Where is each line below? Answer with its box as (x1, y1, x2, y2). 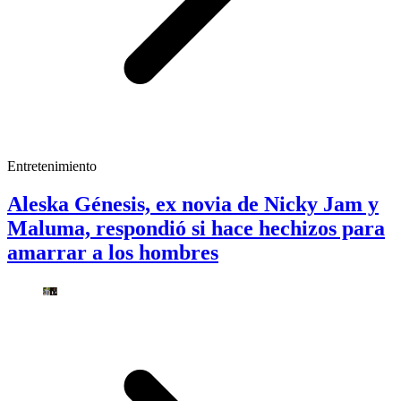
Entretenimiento (7, 158, 97, 174)
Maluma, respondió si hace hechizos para (7, 216, 385, 240)
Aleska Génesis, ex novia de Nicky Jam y (7, 192, 379, 216)
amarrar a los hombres (7, 240, 218, 264)
